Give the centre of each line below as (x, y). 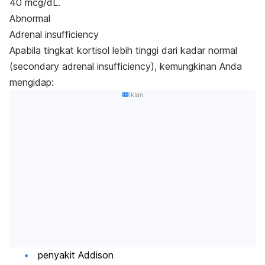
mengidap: (32, 82)
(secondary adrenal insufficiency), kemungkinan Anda (126, 66)
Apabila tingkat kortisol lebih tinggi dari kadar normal (123, 50)
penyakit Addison (76, 255)
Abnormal (30, 18)
